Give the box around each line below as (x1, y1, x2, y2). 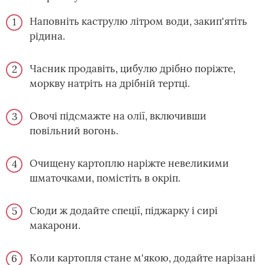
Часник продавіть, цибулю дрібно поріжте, (30, 62, 235, 75)
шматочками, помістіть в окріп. (30, 172, 180, 185)
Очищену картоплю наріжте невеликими (30, 157, 229, 170)
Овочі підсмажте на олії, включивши (30, 109, 206, 122)
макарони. (30, 219, 80, 232)
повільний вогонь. (30, 124, 118, 137)
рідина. (30, 30, 65, 43)
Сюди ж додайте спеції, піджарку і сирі (30, 204, 218, 217)
